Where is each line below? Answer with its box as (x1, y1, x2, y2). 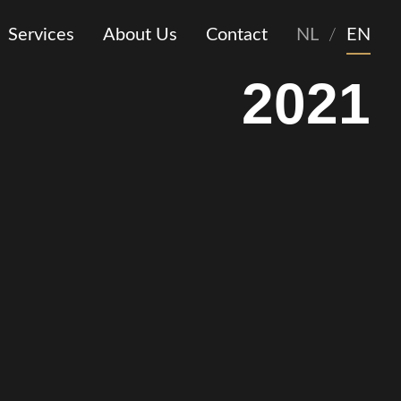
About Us (102, 26, 177, 44)
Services (7, 26, 74, 44)
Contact (205, 26, 268, 44)
